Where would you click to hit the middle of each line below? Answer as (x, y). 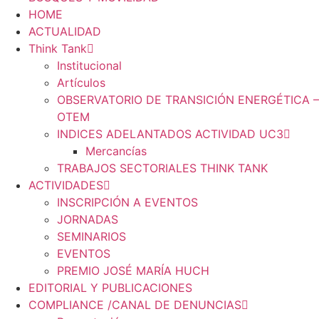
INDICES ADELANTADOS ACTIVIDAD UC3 (170, 134)
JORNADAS (88, 220)
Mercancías (116, 151)
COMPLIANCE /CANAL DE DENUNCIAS (135, 305)
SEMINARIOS (91, 237)
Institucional (89, 66)
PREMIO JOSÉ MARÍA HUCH (133, 271)
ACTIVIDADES (66, 185)
